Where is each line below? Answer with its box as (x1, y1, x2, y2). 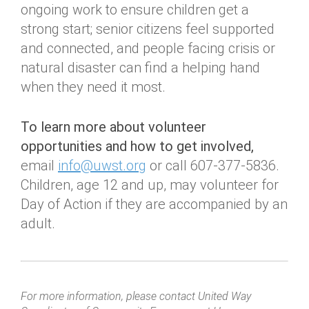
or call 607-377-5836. (146, 157, 279, 174)
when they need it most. (21, 79, 166, 95)
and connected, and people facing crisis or (21, 40, 275, 57)
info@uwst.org (58, 157, 146, 174)
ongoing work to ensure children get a (21, 1, 249, 18)
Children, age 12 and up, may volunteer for (21, 177, 279, 193)
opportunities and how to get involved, (21, 138, 254, 154)
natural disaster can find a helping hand (21, 59, 260, 76)
